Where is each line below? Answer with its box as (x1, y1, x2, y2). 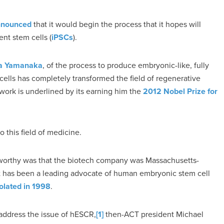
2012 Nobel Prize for (143, 85, 217, 97)
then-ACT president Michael (103, 208, 203, 220)
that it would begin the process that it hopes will (31, 18, 201, 30)
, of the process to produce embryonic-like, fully (42, 59, 209, 71)
